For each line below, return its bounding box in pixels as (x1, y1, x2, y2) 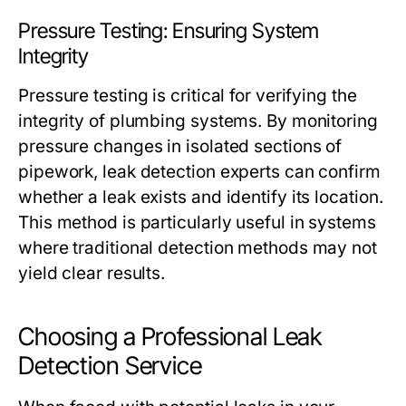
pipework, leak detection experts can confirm (18, 161, 381, 183)
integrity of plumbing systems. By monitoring (18, 111, 378, 132)
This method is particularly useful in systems (18, 212, 376, 234)
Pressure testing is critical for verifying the (18, 85, 357, 107)
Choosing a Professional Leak (18, 322, 323, 353)
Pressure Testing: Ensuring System (18, 18, 320, 44)
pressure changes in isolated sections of (18, 136, 343, 158)
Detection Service (18, 351, 202, 382)
